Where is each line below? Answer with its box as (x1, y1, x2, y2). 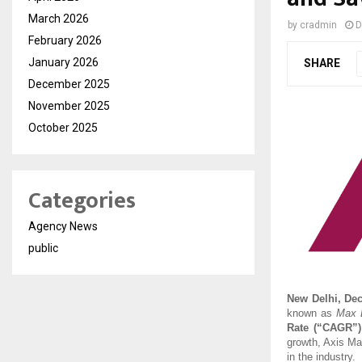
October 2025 (28, 120, 98, 134)
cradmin (300, 19, 337, 31)
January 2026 (28, 55, 99, 69)
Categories (28, 181, 136, 220)
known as (287, 307, 336, 320)
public (28, 241, 58, 255)
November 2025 (28, 99, 110, 112)
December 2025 (28, 77, 110, 90)
